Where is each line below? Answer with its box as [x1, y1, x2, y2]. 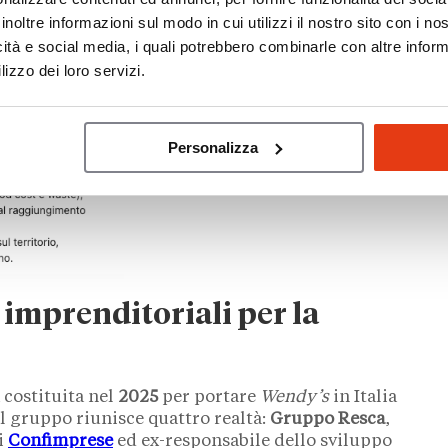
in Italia [329, 389, 397, 407]
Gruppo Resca [270, 411, 385, 429]
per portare [158, 389, 260, 407]
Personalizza [167, 138, 258, 156]
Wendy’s [260, 389, 329, 407]
